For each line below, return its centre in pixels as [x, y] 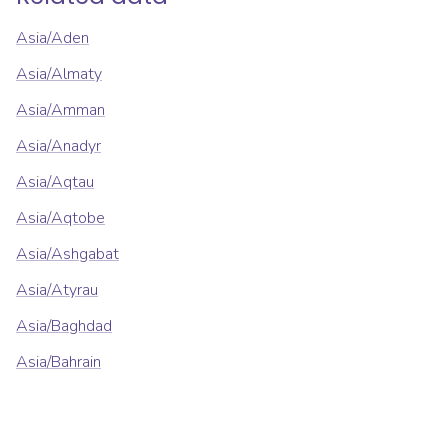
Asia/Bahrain [58, 362]
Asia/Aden [52, 38]
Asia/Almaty [59, 74]
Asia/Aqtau [55, 182]
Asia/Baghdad [64, 326]
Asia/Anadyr [58, 146]
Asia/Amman [60, 110]
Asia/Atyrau [57, 290]
